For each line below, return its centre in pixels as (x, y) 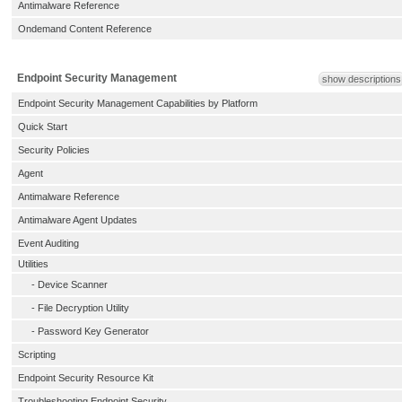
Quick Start (43, 127)
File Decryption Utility (83, 308)
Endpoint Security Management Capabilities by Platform (138, 103)
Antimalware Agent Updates (78, 220)
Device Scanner (73, 284)
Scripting (37, 354)
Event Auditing (48, 243)
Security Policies (54, 150)
